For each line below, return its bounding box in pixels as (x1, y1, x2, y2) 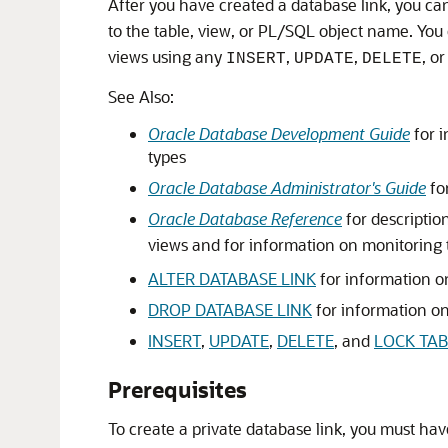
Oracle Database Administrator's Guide (148, 177, 426, 198)
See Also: (108, 86, 174, 107)
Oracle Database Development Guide (148, 123, 410, 144)
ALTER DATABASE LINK (148, 268, 316, 289)
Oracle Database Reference (148, 208, 342, 229)
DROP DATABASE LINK (148, 299, 312, 320)
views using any (108, 46, 226, 67)
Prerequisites (108, 375, 247, 404)
